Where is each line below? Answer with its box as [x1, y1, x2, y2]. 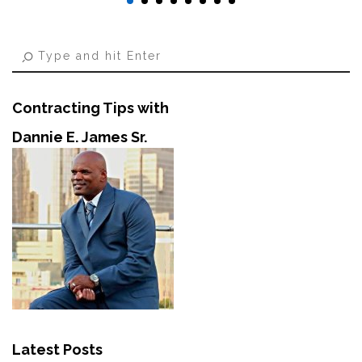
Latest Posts [12, 341, 103, 358]
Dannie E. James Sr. [12, 128, 147, 145]
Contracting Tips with [12, 99, 169, 116]
